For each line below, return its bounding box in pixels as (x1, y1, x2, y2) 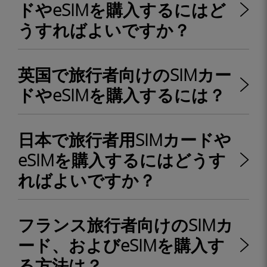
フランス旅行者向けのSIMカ (18, 213, 233, 236)
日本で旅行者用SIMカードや (18, 128, 231, 151)
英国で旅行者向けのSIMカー (18, 63, 231, 86)
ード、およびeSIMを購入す (18, 234, 225, 256)
